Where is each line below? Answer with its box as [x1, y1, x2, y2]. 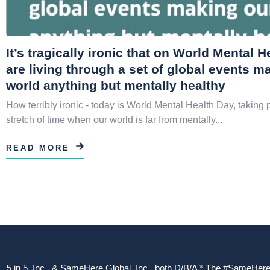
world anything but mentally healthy [6, 78, 225, 92]
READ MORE [6, 143, 70, 152]
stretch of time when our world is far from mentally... [6, 114, 222, 125]
